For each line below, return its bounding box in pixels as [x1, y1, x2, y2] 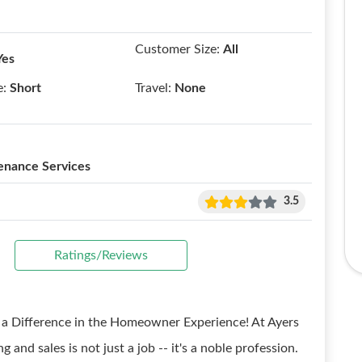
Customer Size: [135, 43, 221, 56]
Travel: [135, 82, 172, 95]
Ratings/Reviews [54, 249, 148, 262]
